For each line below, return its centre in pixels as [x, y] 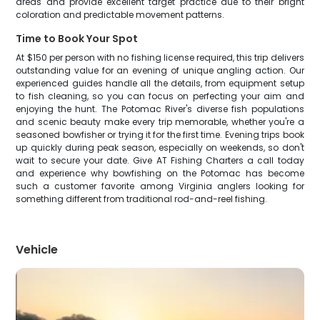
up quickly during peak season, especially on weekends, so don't [160, 147]
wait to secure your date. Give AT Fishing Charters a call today [160, 160]
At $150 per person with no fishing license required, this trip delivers [160, 57]
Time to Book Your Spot [77, 39]
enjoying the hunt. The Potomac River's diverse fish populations [160, 109]
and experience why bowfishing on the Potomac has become [160, 173]
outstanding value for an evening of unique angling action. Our [160, 70]
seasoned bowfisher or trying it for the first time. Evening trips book [160, 135]
